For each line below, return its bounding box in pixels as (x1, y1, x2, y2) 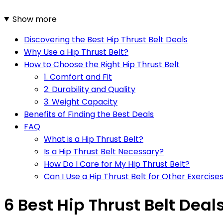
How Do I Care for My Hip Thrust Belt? (44, 158, 190, 170)
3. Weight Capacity (44, 96, 117, 108)
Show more (12, 13, 57, 25)
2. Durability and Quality (44, 83, 135, 95)
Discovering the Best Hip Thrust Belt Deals (24, 33, 188, 45)
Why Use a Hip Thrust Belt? (24, 46, 128, 58)
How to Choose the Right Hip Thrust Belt (24, 58, 180, 70)
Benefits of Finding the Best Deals (24, 108, 154, 120)
